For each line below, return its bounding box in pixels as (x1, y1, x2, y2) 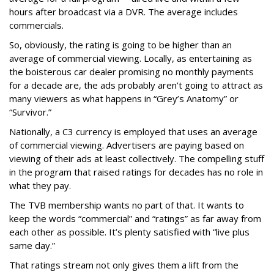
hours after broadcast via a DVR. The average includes (9, 6, 238, 18)
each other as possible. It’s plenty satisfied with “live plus (9, 226, 250, 238)
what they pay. (9, 179, 71, 191)
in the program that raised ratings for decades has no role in (9, 166, 263, 178)
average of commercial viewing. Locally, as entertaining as (9, 52, 252, 64)
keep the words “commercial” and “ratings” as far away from (9, 212, 261, 224)
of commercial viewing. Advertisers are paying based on (9, 139, 244, 151)
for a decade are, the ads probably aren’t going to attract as (9, 79, 263, 91)
